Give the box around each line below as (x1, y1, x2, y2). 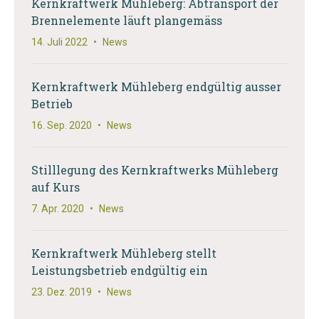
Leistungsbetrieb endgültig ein (31, 262, 208, 278)
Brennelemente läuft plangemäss (31, 12, 222, 28)
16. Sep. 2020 (31, 119, 92, 131)
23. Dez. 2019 (31, 286, 92, 298)
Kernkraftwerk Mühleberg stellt (31, 245, 216, 261)
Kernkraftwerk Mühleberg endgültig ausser (31, 78, 281, 94)
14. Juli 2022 (31, 36, 88, 48)
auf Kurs (31, 179, 80, 194)
